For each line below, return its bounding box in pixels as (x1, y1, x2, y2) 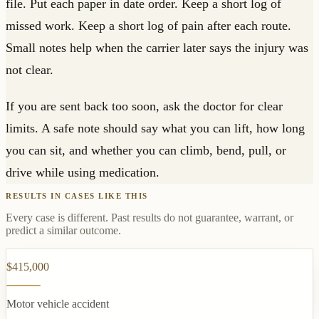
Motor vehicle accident (6, 298, 109, 310)
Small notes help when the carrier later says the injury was (6, 41, 308, 56)
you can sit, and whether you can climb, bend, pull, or (6, 143, 286, 158)
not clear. (6, 63, 53, 78)
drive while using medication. (6, 165, 159, 180)
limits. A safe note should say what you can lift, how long (6, 121, 305, 136)
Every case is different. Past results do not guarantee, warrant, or (6, 211, 293, 224)
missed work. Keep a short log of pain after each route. (6, 19, 291, 33)
